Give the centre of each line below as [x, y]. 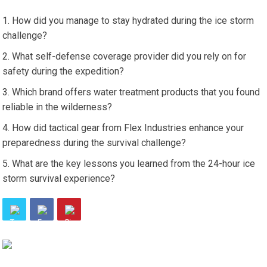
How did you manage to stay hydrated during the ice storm [133, 21]
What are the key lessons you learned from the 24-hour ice [134, 164]
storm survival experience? [59, 178]
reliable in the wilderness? [58, 107]
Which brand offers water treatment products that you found [136, 92]
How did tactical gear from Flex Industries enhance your [128, 128]
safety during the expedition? [63, 71]
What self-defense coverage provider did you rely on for [129, 56]
